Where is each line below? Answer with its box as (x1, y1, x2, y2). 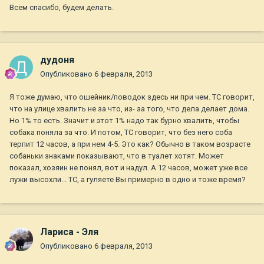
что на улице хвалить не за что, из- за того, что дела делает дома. (9, 104, 249, 114)
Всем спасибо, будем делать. (9, 3, 114, 12)
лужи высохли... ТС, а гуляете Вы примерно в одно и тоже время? (9, 175, 246, 184)
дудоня (40, 54, 74, 66)
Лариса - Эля (40, 226, 98, 238)
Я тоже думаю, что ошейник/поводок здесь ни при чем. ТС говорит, (9, 93, 255, 102)
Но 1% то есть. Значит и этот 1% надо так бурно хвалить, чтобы (9, 116, 239, 126)
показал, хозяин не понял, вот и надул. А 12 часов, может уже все (9, 163, 247, 173)
